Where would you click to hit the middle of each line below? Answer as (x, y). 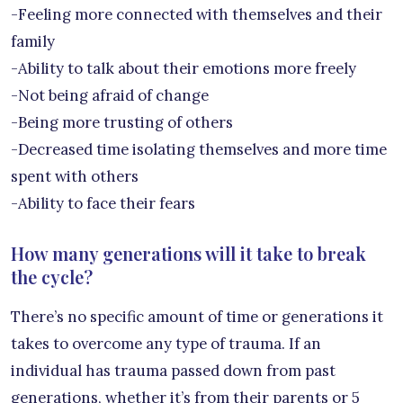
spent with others (75, 176)
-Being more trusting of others (122, 122)
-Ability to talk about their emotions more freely (184, 68)
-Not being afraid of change (110, 95)
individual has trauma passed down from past (173, 370)
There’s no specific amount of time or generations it (197, 316)
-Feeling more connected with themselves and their (197, 14)
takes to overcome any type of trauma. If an (166, 343)
